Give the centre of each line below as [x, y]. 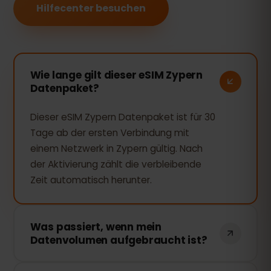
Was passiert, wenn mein [96, 227]
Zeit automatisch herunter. [91, 180]
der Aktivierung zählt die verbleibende [116, 164]
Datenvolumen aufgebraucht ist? [119, 240]
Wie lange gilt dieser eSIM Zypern [116, 75]
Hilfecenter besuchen [91, 8]
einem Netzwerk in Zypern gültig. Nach [116, 148]
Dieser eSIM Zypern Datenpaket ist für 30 [122, 117]
